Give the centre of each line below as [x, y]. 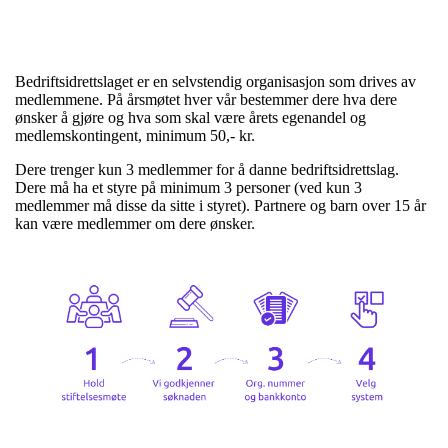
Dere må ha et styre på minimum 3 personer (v [161, 187]
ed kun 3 [334, 187]
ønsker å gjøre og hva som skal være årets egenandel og [190, 117]
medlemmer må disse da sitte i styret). [132, 205]
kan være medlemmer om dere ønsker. [137, 223]
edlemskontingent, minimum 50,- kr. [143, 135]
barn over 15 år [378, 205]
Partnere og [290, 205]
